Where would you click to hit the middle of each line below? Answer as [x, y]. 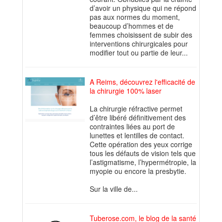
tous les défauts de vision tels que [143, 153]
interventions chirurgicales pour [139, 44]
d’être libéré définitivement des [138, 118]
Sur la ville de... [114, 189]
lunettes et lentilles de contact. [137, 136]
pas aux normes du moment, [135, 17]
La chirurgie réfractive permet [136, 109]
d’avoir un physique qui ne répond [143, 8]
